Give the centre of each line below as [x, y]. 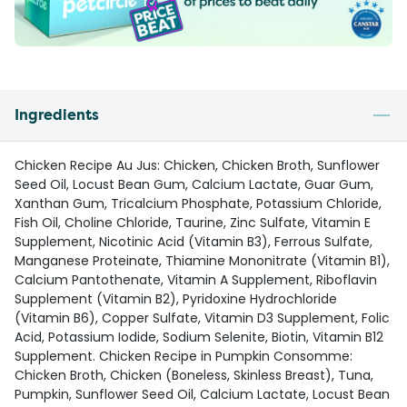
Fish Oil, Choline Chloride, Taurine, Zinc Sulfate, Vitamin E [193, 223]
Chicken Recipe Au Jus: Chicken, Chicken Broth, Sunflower [197, 166]
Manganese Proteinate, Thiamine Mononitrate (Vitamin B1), [202, 261]
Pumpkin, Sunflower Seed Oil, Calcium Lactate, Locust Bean [202, 395]
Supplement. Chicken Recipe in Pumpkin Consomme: [184, 357]
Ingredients [57, 115]
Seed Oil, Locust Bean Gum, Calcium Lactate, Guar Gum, [194, 185]
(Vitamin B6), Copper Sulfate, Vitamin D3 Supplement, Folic [202, 318]
